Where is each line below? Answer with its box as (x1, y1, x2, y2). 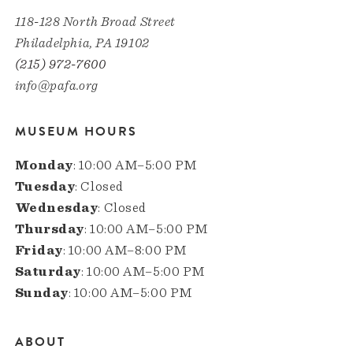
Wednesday (14, 200, 98, 214)
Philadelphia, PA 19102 (14, 35, 150, 50)
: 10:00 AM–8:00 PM (62, 243, 187, 257)
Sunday (14, 285, 69, 299)
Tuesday (14, 179, 76, 193)
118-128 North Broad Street (14, 14, 176, 28)
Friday (14, 243, 63, 257)
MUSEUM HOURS (14, 121, 137, 141)
